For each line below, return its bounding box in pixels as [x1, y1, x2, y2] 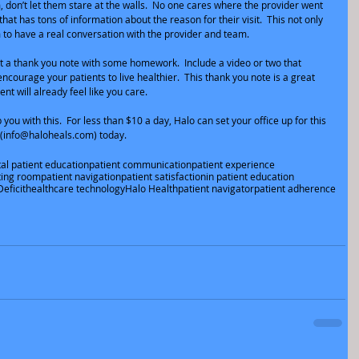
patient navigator [178, 182, 254, 195]
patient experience [192, 158, 275, 171]
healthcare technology [26, 182, 125, 195]
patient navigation [41, 170, 121, 183]
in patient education [206, 170, 294, 183]
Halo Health [125, 182, 178, 195]
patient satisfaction [121, 170, 206, 183]
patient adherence [254, 182, 336, 195]
